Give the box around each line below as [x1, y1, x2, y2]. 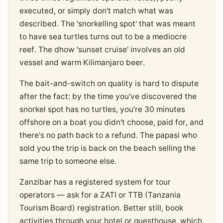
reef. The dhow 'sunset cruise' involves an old [19, 45, 185, 55]
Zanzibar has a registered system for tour [19, 177, 171, 187]
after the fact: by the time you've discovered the [19, 92, 197, 102]
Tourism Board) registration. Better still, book [19, 203, 183, 213]
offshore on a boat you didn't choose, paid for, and [19, 117, 204, 127]
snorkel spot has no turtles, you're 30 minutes [19, 105, 185, 114]
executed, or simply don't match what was [19, 6, 173, 16]
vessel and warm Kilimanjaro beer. [19, 58, 145, 68]
